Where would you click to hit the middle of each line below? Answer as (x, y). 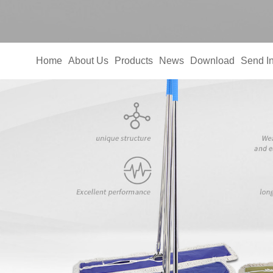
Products (133, 61)
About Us (88, 61)
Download (212, 61)
